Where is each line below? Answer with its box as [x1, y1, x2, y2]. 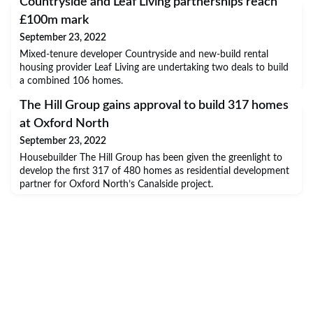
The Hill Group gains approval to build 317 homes [20, 99, 289, 112]
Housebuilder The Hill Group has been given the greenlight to [20, 153, 282, 163]
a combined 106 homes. [20, 76, 123, 87]
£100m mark [20, 14, 89, 27]
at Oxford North [20, 117, 109, 131]
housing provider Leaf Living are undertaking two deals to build [20, 63, 289, 73]
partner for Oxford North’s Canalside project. [20, 180, 213, 190]
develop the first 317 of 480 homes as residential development [20, 166, 289, 177]
